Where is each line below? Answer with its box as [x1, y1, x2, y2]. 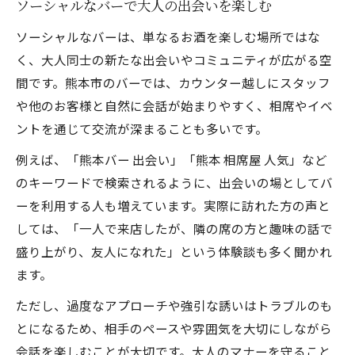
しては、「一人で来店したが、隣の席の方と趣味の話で [16, 219, 333, 237]
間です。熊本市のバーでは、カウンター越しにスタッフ [16, 74, 330, 91]
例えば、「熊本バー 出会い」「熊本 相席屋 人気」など [16, 151, 327, 168]
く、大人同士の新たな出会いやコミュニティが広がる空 [16, 51, 332, 68]
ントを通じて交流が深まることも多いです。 [16, 120, 268, 137]
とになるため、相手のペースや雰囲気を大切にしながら [16, 319, 332, 337]
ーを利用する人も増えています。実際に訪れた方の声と [16, 197, 330, 214]
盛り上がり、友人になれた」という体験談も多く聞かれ [16, 242, 332, 260]
